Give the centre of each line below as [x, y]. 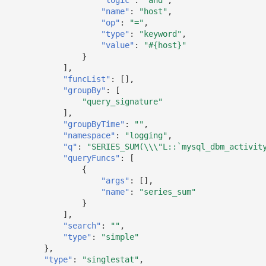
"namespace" [89, 135]
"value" [118, 45]
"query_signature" [122, 101]
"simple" [120, 237]
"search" [82, 225]
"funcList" [87, 79]
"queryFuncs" [91, 158]
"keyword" [160, 34]
